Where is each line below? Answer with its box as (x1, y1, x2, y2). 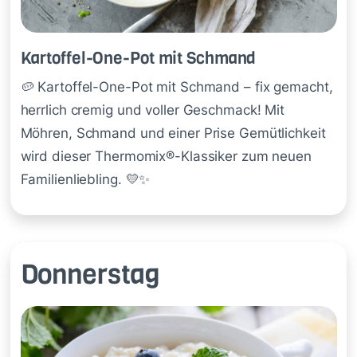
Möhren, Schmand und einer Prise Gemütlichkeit (20, 125, 326, 142)
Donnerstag (20, 255, 160, 292)
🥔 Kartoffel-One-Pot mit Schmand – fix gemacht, (20, 79, 333, 96)
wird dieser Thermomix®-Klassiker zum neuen (20, 148, 312, 165)
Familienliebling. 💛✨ (20, 171, 151, 188)
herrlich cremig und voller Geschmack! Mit (20, 102, 284, 119)
